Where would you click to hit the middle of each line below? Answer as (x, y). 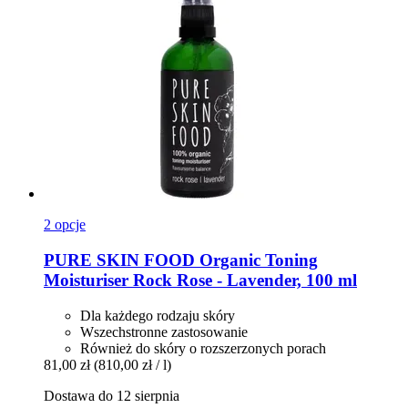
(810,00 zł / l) (133, 364)
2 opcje (65, 225)
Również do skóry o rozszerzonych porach (203, 348)
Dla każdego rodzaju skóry (158, 315)
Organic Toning (256, 260)
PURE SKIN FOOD (119, 260)
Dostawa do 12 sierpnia (112, 395)
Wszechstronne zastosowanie (164, 331)
